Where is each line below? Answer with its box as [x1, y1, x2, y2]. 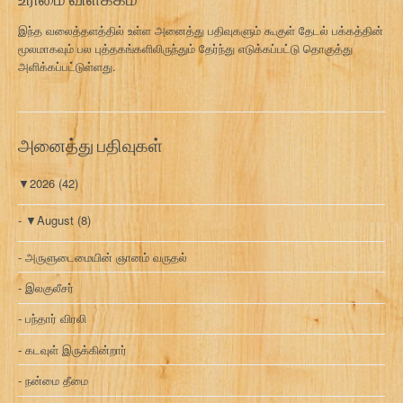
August [37, 210, 77, 228]
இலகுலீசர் [25, 279, 74, 297]
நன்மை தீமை [25, 371, 88, 389]
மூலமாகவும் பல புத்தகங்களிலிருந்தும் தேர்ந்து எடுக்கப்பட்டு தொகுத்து [18, 40, 353, 58]
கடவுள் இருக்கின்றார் [25, 340, 127, 358]
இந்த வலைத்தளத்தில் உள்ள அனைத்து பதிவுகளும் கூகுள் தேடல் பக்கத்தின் [18, 22, 383, 40]
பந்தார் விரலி [25, 309, 86, 327]
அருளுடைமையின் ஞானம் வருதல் [25, 247, 187, 265]
